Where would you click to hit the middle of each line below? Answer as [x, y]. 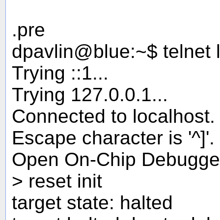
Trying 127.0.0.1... [90, 94]
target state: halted [92, 202]
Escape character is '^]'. [113, 137]
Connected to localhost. [113, 116]
